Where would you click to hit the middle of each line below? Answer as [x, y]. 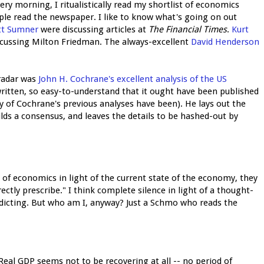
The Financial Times [188, 29]
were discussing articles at [93, 29]
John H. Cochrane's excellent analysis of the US [133, 79]
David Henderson [225, 42]
